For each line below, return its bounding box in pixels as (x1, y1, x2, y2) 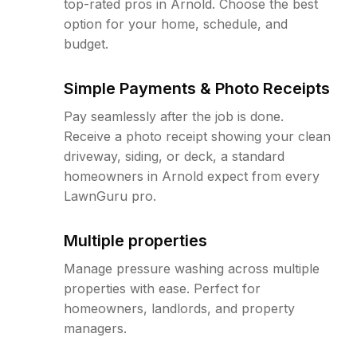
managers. (64, 320, 127, 336)
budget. (64, 36, 108, 52)
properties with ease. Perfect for (64, 280, 261, 296)
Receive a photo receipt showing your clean (64, 128, 331, 144)
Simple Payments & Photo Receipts (64, 79, 330, 98)
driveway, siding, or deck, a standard (64, 148, 284, 164)
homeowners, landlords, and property (64, 300, 295, 316)
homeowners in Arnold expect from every (64, 168, 320, 184)
